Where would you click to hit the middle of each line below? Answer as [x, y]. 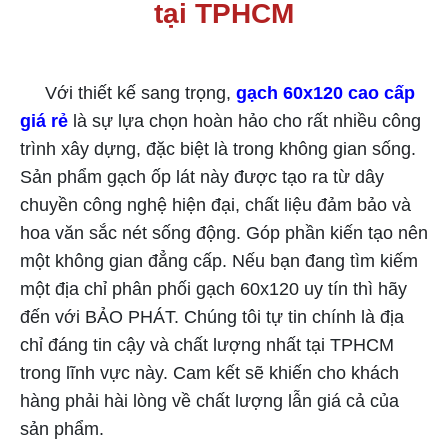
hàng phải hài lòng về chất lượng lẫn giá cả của [209, 400]
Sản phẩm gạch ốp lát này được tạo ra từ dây [202, 176]
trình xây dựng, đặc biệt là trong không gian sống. [218, 148]
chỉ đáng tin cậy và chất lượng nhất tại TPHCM [207, 344]
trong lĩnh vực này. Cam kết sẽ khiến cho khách [209, 372]
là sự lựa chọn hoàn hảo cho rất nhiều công [244, 120]
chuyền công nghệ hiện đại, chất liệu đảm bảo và [215, 204]
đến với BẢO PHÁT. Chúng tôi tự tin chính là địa [212, 316]
